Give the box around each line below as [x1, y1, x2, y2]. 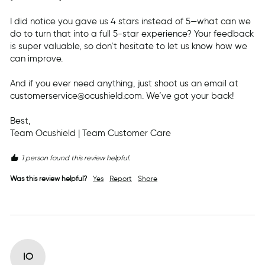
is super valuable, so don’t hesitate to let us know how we [10, 41, 247, 52]
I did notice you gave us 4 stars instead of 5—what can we [10, 16, 251, 27]
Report [109, 174, 132, 183]
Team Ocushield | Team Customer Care [10, 128, 171, 139]
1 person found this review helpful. [21, 153, 130, 163]
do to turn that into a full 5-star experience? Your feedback [10, 28, 254, 40]
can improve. [10, 53, 63, 64]
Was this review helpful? [10, 174, 87, 183]
